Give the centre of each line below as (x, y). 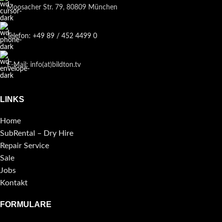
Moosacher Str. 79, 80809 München (62, 7)
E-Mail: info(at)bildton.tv (44, 65)
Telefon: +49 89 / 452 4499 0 (52, 36)
